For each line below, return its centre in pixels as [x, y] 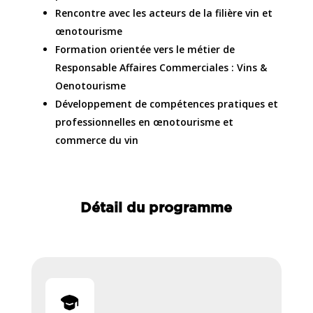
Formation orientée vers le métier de [145, 50]
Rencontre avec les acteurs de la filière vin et [163, 13]
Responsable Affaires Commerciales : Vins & [161, 68]
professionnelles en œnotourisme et [144, 122]
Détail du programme [156, 209]
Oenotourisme [90, 86]
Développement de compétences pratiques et [166, 104]
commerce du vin [96, 140]
